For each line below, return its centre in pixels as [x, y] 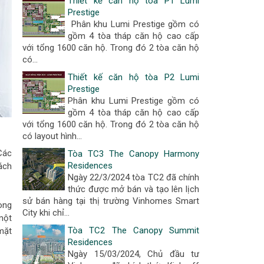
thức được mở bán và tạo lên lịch [133, 189]
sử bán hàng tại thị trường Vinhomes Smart [111, 201]
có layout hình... [52, 136]
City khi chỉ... [46, 213]
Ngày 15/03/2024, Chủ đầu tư [133, 254]
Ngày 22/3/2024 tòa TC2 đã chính [133, 177]
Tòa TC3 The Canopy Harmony [133, 154]
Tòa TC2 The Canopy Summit [133, 230]
